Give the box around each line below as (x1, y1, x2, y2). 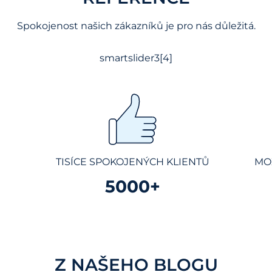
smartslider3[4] (100, 52, 172, 64)
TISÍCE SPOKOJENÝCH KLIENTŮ (56, 155, 210, 168)
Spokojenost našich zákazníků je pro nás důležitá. (16, 19, 256, 32)
